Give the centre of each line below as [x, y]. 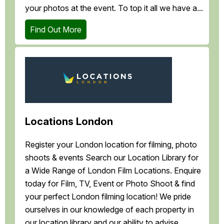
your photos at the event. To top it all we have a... [114, 8]
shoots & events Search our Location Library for [112, 158]
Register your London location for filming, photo [111, 145]
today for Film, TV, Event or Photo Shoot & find [110, 184]
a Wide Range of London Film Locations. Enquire [113, 171]
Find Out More [56, 29]
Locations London [69, 122]
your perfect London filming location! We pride [108, 197]
